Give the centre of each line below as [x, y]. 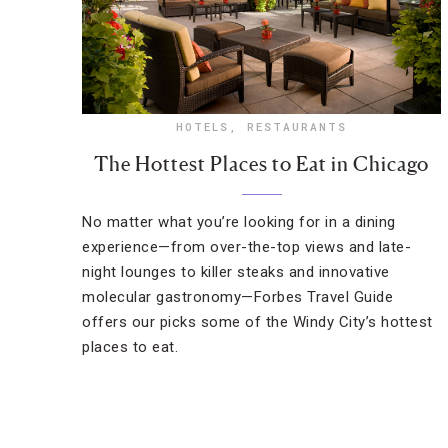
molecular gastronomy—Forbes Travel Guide [237, 297]
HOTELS [203, 126]
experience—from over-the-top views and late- [246, 247]
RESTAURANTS [297, 126]
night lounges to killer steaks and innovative [236, 272]
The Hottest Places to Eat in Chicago [262, 164]
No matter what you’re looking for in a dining [239, 222]
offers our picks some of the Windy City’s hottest [257, 322]
